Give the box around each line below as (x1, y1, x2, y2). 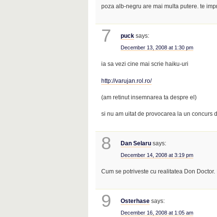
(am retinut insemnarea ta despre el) (101, 93, 197, 101)
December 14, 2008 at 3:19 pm (120, 152, 193, 158)
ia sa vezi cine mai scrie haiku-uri (101, 61, 189, 68)
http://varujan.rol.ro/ (101, 77, 152, 84)
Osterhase (120, 198, 150, 205)
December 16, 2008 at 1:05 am (120, 210, 193, 216)
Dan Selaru (120, 140, 151, 147)
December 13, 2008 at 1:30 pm (120, 45, 193, 51)
